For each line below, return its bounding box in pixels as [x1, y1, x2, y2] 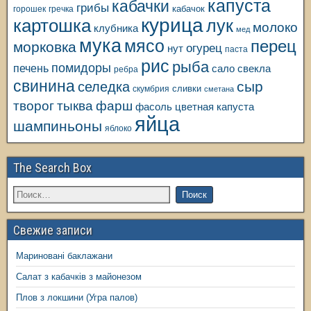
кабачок [172, 3, 205, 15]
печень [13, 62, 49, 75]
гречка [49, 4, 74, 14]
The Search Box [13, 160, 92, 176]
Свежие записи [13, 223, 92, 238]
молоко [253, 20, 298, 35]
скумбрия [133, 84, 169, 94]
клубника [94, 23, 138, 35]
